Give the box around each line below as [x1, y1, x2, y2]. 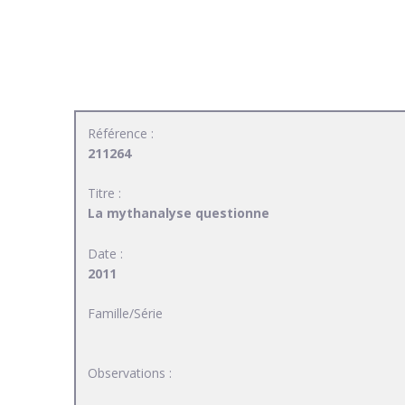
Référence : [88, 125, 154, 143]
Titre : [88, 184, 121, 202]
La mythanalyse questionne [88, 204, 269, 222]
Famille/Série [88, 304, 163, 322]
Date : [88, 244, 123, 262]
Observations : [88, 363, 172, 381]
